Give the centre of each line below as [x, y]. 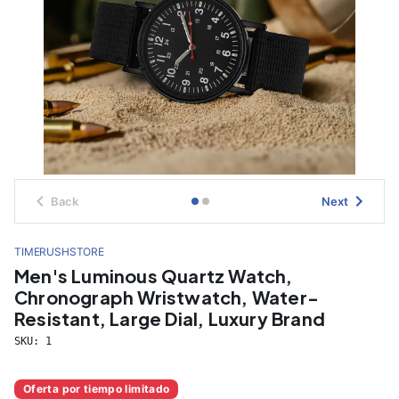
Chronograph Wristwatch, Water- [167, 297]
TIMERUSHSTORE [59, 252]
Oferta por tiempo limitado [97, 389]
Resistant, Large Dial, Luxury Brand [170, 318]
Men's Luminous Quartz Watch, [154, 276]
